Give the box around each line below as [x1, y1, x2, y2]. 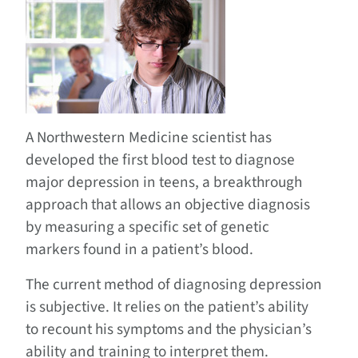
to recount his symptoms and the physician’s [26, 318, 312, 341]
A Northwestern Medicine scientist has [26, 126, 272, 149]
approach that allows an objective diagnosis [26, 193, 310, 217]
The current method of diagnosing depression [26, 273, 322, 296]
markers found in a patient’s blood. [26, 238, 253, 261]
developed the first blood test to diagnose [26, 149, 295, 172]
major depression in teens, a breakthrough [26, 171, 302, 194]
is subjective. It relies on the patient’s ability [26, 296, 308, 319]
